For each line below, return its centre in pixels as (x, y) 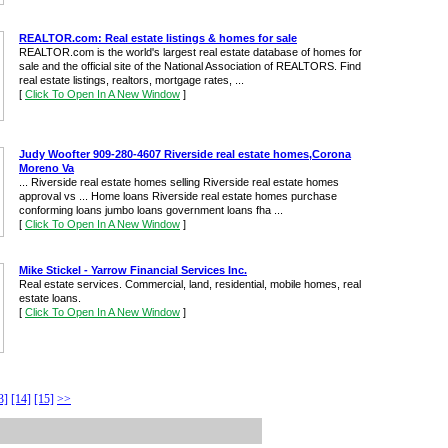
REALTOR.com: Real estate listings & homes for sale (158, 38)
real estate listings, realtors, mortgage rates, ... (131, 80)
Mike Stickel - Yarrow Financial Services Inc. (133, 270)
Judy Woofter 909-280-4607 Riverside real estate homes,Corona (185, 154)
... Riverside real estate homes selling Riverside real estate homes (179, 182)
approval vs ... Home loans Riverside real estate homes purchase (178, 196)
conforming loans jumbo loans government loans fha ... (151, 210)
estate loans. (50, 298)
